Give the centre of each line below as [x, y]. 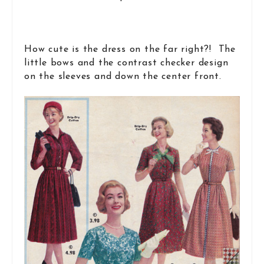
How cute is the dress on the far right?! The [130, 49]
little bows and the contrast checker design [126, 63]
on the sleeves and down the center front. [123, 76]
